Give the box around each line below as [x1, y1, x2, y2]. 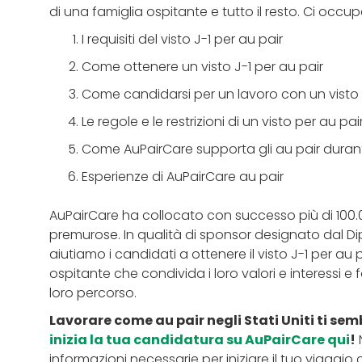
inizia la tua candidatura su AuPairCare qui [48, 330, 350, 349]
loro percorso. [48, 283, 140, 302]
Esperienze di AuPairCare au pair [81, 166, 287, 186]
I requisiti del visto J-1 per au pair [81, 29, 286, 48]
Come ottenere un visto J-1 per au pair [81, 57, 326, 76]
